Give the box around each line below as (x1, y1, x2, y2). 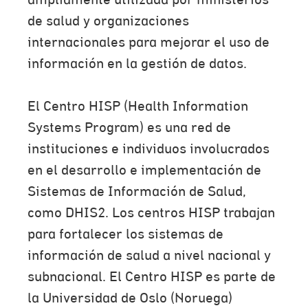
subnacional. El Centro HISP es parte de (27, 269, 276, 285)
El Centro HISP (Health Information (27, 99, 248, 114)
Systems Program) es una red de (27, 120, 231, 135)
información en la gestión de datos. (27, 56, 247, 71)
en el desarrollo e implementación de (27, 163, 261, 178)
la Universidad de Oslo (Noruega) (27, 291, 232, 306)
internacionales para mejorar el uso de (27, 35, 269, 50)
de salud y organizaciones (27, 14, 189, 29)
